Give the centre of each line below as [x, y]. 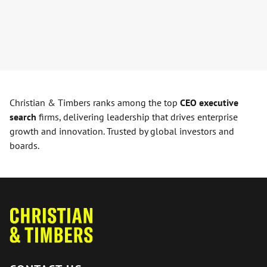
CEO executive [209, 103]
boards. [24, 146]
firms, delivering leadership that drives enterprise [137, 117]
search [23, 117]
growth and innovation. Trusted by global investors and [122, 131]
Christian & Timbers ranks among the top [95, 103]
